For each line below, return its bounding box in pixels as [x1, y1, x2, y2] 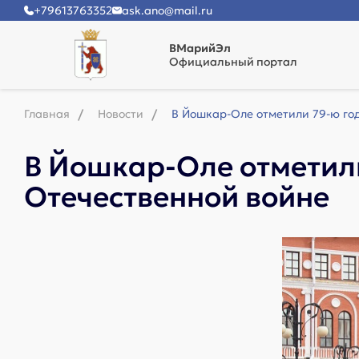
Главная [24, 107, 70, 121]
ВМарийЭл [169, 41, 231, 55]
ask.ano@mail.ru [122, 3, 212, 18]
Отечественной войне [24, 179, 329, 215]
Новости [98, 107, 143, 121]
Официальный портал [169, 54, 297, 69]
